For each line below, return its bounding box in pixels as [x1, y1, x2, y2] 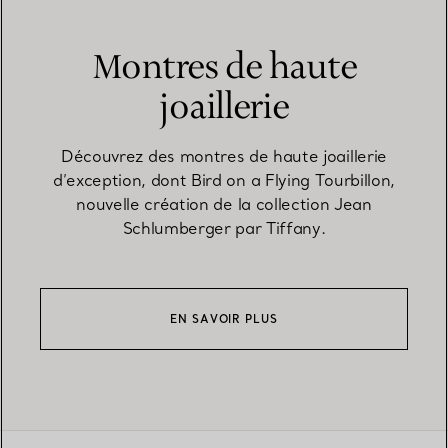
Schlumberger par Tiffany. [122, 217, 326, 238]
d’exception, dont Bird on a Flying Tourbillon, [52, 169, 396, 190]
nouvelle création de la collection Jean [76, 193, 372, 214]
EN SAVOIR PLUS [170, 311, 278, 326]
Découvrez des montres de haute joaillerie [61, 145, 387, 166]
